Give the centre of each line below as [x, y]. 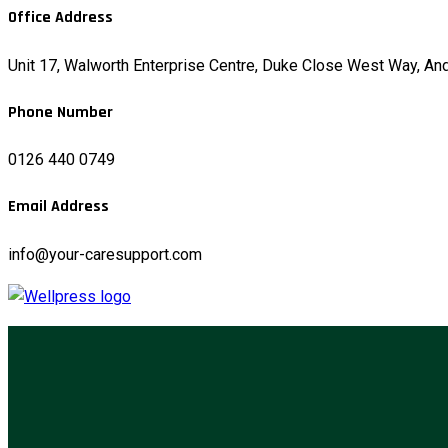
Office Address [60, 18]
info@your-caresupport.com [105, 254]
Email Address [58, 207]
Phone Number [60, 112]
